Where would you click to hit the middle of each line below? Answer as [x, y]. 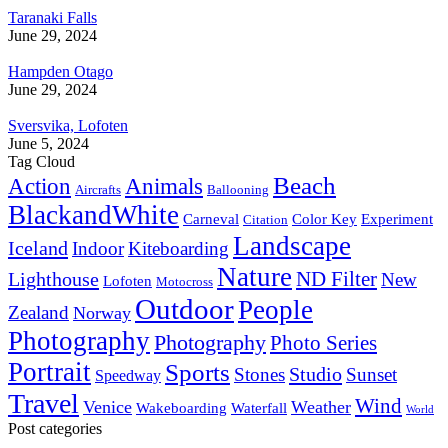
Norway [102, 313]
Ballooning [238, 189]
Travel [43, 403]
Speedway [128, 375]
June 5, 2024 [48, 143]
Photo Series [323, 342]
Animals [164, 186]
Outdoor [184, 309]
